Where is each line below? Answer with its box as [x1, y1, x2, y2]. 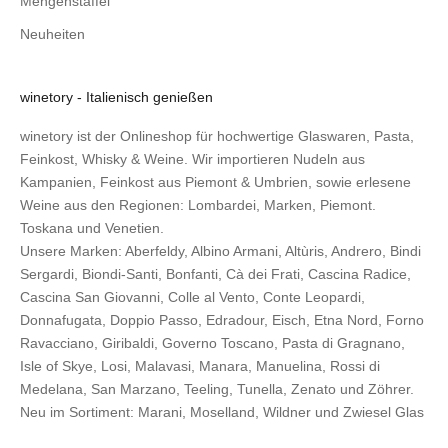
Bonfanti [166, 266, 218, 283]
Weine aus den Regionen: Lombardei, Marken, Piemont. [20, 197, 376, 214]
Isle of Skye [20, 358, 93, 375]
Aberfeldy [125, 243, 184, 260]
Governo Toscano [162, 335, 274, 352]
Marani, [138, 404, 186, 421]
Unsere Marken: [20, 243, 125, 260]
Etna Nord [314, 312, 378, 329]
